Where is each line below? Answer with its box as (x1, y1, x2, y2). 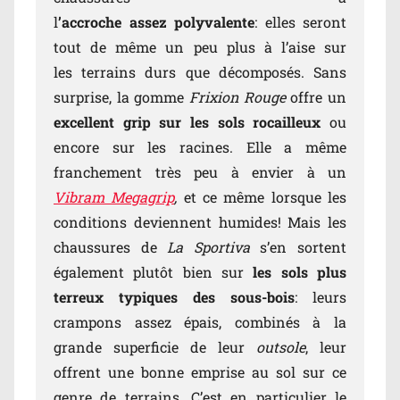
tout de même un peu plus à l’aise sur (54, 37, 346, 57)
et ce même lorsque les (177, 187, 347, 207)
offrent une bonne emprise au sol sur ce (54, 362, 346, 382)
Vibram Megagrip (54, 187, 175, 207)
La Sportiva (167, 237, 250, 257)
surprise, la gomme (54, 87, 189, 107)
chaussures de (54, 237, 168, 257)
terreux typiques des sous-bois (54, 287, 295, 307)
